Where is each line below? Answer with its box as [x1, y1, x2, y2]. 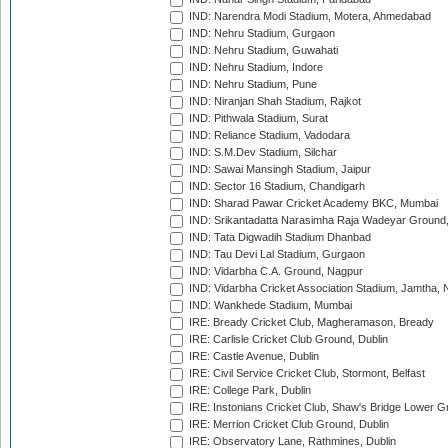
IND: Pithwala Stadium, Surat [186, 112, 328, 125]
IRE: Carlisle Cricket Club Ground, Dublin [186, 333, 388, 346]
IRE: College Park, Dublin [186, 384, 311, 397]
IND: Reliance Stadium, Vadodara [186, 129, 350, 142]
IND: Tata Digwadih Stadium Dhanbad [186, 231, 371, 244]
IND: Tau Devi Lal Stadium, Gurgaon [186, 248, 365, 261]
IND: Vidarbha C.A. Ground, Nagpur [186, 265, 363, 278]
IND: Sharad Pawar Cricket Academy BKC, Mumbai [186, 197, 438, 210]
